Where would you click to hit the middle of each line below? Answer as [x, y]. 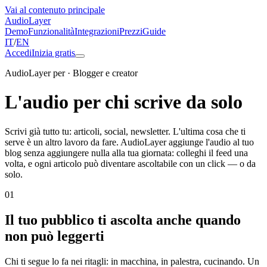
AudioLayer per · [39, 73]
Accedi [18, 53]
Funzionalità [51, 31]
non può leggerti [55, 236]
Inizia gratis [53, 53]
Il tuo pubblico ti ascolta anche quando [123, 220]
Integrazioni [97, 31]
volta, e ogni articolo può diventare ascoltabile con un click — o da [130, 163]
